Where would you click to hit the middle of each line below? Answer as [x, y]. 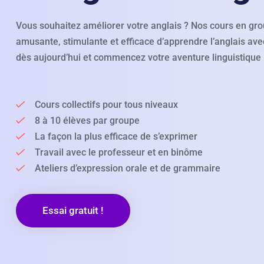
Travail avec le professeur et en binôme [114, 152]
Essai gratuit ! [73, 210]
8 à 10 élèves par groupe [82, 121]
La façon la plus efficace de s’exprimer [111, 136]
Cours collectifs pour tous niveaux [102, 105]
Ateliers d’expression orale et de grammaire [123, 168]
